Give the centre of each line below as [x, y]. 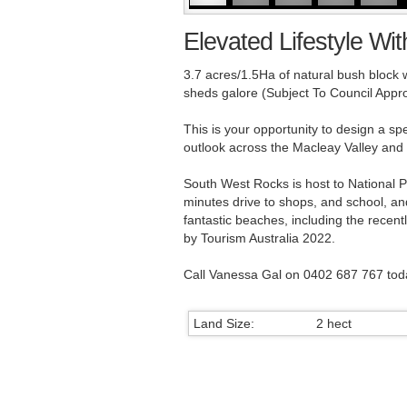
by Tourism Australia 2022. [259, 238]
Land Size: [224, 324]
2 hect [334, 324]
